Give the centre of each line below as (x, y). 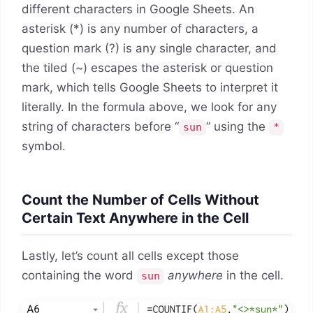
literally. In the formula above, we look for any (149, 107)
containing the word (79, 276)
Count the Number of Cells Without (140, 200)
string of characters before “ (100, 127)
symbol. (44, 146)
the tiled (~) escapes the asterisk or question (147, 68)
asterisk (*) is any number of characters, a (140, 29)
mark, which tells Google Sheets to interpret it (150, 88)
